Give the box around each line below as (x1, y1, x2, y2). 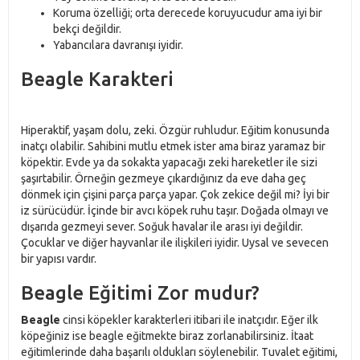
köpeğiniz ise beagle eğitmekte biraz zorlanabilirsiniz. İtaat (21, 329, 313, 342)
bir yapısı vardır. (21, 252, 99, 265)
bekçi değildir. (53, 22, 121, 35)
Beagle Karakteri (21, 68, 174, 90)
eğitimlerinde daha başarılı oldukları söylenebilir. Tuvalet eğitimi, (21, 346, 337, 358)
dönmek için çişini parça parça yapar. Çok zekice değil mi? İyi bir (21, 188, 329, 201)
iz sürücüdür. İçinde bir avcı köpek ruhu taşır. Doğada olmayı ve (21, 204, 329, 217)
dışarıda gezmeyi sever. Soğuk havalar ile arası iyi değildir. (21, 220, 303, 233)
